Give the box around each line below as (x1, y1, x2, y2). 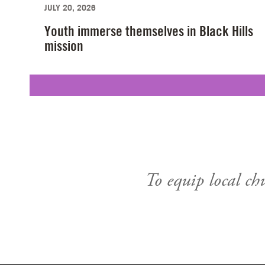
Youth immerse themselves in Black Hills (44, 22, 253, 40)
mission (44, 37, 83, 55)
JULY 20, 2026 (44, 2, 96, 13)
